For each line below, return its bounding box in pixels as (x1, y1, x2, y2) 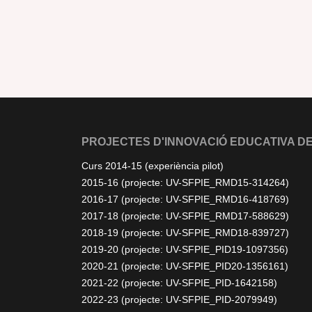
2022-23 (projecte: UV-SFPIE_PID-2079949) (81, 294, 277, 305)
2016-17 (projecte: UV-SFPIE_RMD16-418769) (81, 194, 289, 205)
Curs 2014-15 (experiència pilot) (81, 160, 224, 171)
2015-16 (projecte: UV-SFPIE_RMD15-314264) (81, 177, 289, 188)
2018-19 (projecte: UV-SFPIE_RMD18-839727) (81, 227, 289, 238)
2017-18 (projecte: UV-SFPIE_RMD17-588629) (81, 210, 289, 221)
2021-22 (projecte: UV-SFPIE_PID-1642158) (81, 277, 277, 288)
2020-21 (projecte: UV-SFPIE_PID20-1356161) (81, 260, 288, 272)
